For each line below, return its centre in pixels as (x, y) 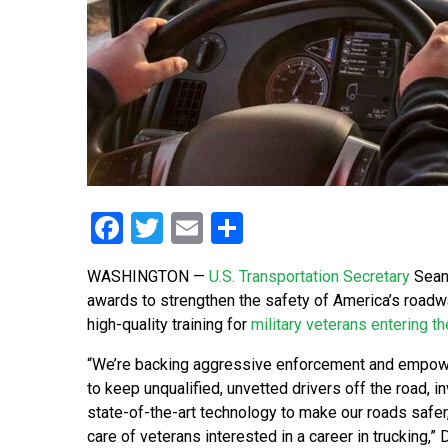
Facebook (189, 228)
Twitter (212, 228)
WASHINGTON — (148, 277)
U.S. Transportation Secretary (309, 277)
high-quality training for (169, 325)
